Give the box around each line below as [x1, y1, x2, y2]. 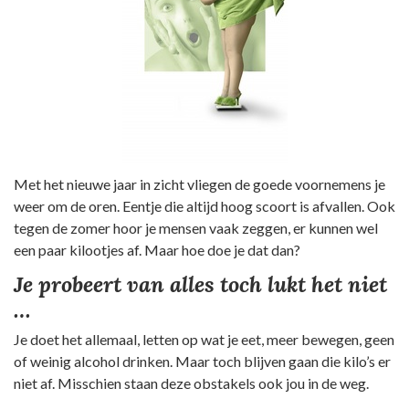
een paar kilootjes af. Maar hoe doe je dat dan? [14, 240, 300, 258]
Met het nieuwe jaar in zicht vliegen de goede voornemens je [14, 174, 385, 193]
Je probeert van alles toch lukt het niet [14, 269, 387, 299]
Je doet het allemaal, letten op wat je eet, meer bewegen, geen [14, 330, 394, 348]
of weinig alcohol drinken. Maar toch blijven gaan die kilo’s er [14, 351, 391, 370]
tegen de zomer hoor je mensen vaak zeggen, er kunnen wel [14, 218, 378, 236]
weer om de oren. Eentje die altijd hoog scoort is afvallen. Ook [14, 196, 395, 215]
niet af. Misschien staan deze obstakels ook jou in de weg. [14, 373, 369, 392]
